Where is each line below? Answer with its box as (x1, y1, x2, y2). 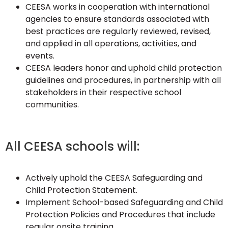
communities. (25, 99, 79, 110)
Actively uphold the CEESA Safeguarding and (25, 172, 203, 184)
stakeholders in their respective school (25, 87, 181, 98)
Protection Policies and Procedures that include (25, 209, 215, 220)
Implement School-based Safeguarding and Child (25, 196, 223, 208)
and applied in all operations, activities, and (25, 38, 196, 49)
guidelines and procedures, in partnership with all (25, 74, 221, 86)
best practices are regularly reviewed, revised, (25, 25, 211, 37)
